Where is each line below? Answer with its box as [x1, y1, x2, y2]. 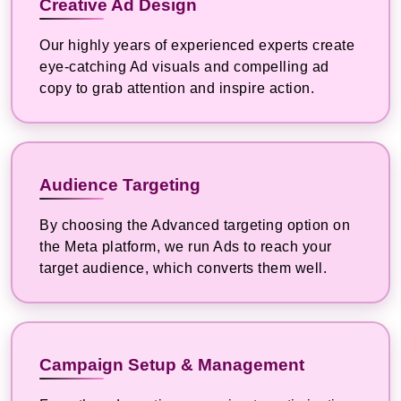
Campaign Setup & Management [39, 355, 304, 375]
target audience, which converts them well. [39, 260, 327, 277]
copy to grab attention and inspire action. [39, 81, 314, 97]
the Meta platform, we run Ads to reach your [39, 239, 332, 255]
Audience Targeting [39, 175, 200, 195]
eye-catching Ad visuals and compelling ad [39, 59, 329, 75]
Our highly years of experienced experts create [39, 38, 354, 54]
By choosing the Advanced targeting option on [39, 218, 350, 234]
